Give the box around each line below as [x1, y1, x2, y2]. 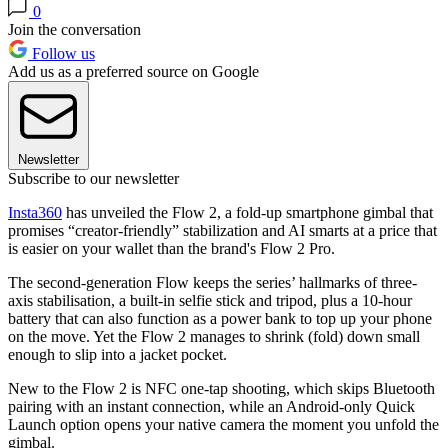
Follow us [28, 45, 95, 63]
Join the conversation [8, 21, 141, 39]
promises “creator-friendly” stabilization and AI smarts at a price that [8, 222, 437, 240]
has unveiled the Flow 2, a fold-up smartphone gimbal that [62, 204, 433, 222]
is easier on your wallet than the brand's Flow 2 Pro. [8, 240, 335, 258]
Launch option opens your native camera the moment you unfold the [8, 416, 439, 434]
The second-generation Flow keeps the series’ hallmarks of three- [8, 274, 417, 292]
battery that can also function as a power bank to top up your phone [8, 310, 432, 328]
